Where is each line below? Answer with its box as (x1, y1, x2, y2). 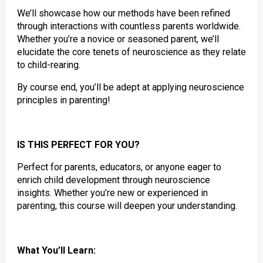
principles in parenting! (16, 95, 110, 106)
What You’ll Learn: (16, 245, 96, 256)
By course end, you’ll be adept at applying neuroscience (16, 82, 244, 93)
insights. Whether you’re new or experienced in (16, 187, 208, 198)
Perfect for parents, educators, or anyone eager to (16, 161, 221, 173)
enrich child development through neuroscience (16, 174, 210, 186)
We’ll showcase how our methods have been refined (16, 8, 230, 19)
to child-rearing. (16, 59, 80, 70)
